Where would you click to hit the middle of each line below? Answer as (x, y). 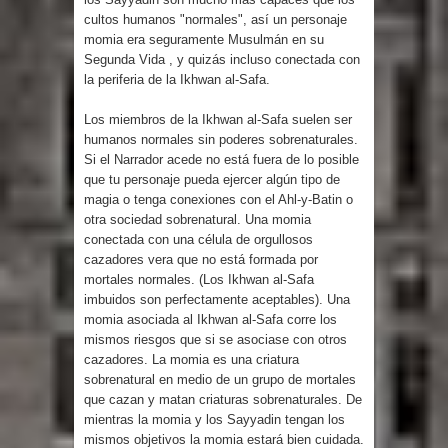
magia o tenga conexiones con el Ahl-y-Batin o (218, 199)
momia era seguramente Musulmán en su (204, 39)
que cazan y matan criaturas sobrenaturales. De (223, 399)
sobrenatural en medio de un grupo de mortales (220, 379)
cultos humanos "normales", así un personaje (215, 19)
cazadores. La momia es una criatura (191, 359)
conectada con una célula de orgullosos (198, 239)
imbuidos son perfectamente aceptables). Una (217, 299)
